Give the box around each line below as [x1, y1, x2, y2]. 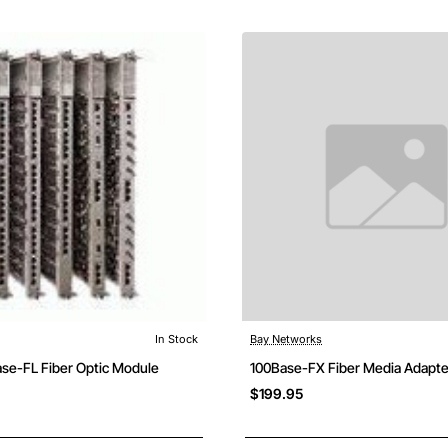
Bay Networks [250, 332, 322, 346]
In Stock [155, 332, 198, 346]
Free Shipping [112, 335, 190, 350]
